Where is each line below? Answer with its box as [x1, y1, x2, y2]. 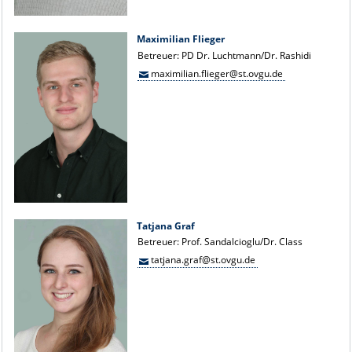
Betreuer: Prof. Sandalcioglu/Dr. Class [137, 235, 303, 249]
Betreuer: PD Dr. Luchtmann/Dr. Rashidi [137, 48, 312, 62]
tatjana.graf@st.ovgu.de [150, 252, 255, 266]
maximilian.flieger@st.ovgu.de [150, 66, 283, 80]
